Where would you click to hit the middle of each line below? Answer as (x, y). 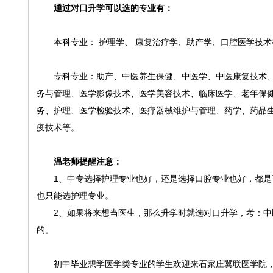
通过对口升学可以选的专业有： (113, 8)
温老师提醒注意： (87, 161)
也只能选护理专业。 (75, 196)
